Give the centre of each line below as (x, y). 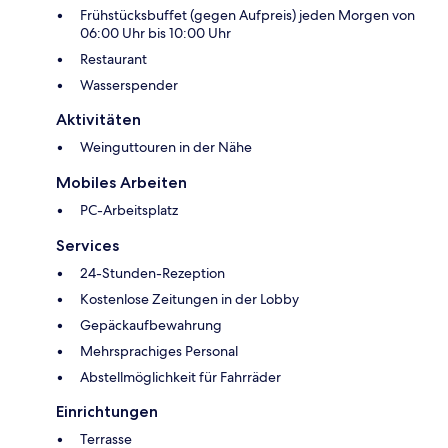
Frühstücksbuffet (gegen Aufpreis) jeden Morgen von (247, 15)
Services (87, 246)
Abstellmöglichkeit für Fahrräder (180, 377)
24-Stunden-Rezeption (152, 273)
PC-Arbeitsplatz (129, 210)
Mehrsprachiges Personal (159, 351)
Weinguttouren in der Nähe (166, 147)
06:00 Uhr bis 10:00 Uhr (155, 33)
